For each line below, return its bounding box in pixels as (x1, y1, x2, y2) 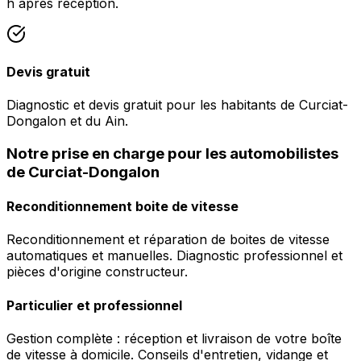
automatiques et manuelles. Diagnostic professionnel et (6, 247, 342, 264)
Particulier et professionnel (6, 297, 182, 313)
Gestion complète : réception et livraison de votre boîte (6, 330, 342, 346)
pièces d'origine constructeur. (6, 263, 188, 280)
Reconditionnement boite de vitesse (6, 198, 239, 215)
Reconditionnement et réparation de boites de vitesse (6, 231, 330, 248)
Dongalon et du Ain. (6, 113, 128, 130)
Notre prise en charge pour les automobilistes (6, 143, 338, 163)
